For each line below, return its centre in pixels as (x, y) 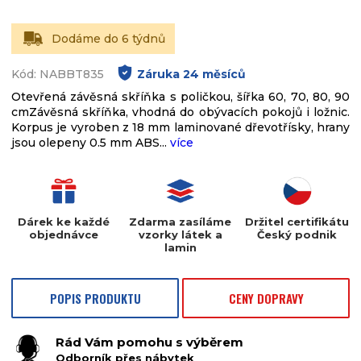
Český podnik (297, 234)
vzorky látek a (180, 234)
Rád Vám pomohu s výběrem (149, 342)
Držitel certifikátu (297, 222)
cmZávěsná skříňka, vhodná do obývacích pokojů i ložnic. (180, 112)
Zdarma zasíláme (180, 222)
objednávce (63, 234)
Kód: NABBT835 (58, 74)
